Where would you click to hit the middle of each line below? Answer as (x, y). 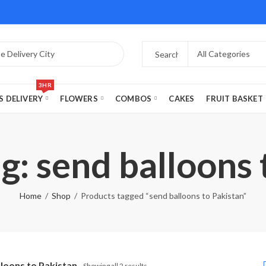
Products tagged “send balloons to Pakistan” (164, 196)
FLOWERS (79, 99)
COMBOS (134, 99)
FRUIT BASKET (235, 99)
